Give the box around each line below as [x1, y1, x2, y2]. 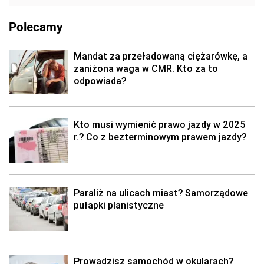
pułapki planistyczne [74, 199, 164, 211]
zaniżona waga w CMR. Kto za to [74, 62, 218, 74]
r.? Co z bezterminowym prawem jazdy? [74, 131, 246, 143]
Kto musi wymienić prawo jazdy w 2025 [74, 118, 246, 130]
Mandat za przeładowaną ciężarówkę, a [74, 50, 247, 62]
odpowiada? [74, 75, 126, 87]
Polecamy [9, 18, 62, 35]
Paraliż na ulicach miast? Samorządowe [74, 187, 248, 199]
